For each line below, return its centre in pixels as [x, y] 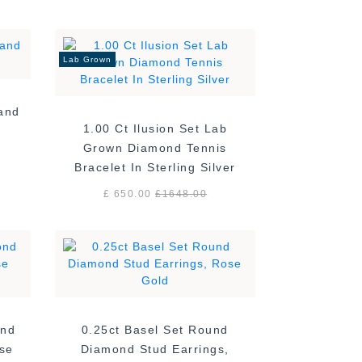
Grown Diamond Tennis [155, 148]
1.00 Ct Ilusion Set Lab [155, 129]
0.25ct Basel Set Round [155, 330]
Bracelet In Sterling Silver [155, 168]
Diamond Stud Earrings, [155, 349]
